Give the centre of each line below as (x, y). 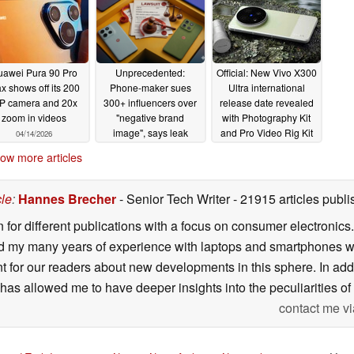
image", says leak (150, 133)
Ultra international (266, 88)
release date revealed (266, 103)
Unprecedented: (150, 73)
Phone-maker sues (150, 88)
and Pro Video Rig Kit (266, 133)
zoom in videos (34, 118)
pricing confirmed (266, 148)
